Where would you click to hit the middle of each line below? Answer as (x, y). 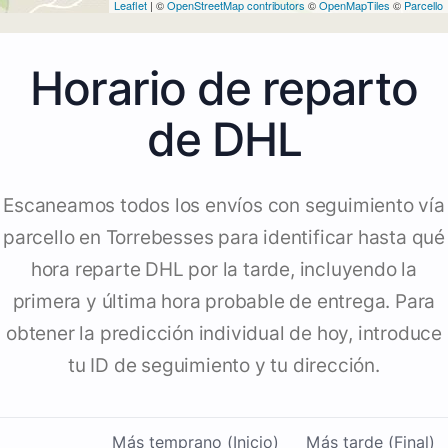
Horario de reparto (224, 88)
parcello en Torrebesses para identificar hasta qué (224, 238)
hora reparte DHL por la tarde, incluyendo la (224, 270)
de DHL (224, 139)
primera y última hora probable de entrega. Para (224, 302)
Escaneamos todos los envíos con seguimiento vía (224, 206)
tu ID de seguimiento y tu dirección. (224, 366)
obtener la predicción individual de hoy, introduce (224, 334)
